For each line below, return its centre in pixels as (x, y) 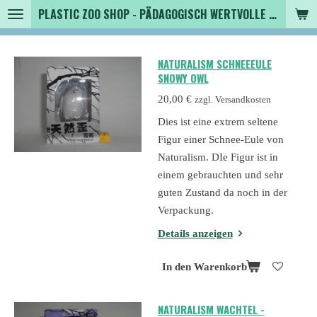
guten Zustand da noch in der (222, 192)
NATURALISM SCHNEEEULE (214, 64)
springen (28, 51)
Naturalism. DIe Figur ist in (218, 157)
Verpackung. (185, 210)
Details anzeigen (195, 233)
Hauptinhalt (35, 33)
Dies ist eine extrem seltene (218, 122)
